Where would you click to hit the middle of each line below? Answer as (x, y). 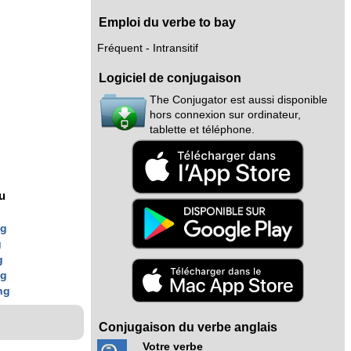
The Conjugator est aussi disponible (239, 100)
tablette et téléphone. (202, 129)
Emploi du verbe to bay (167, 22)
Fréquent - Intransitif (148, 49)
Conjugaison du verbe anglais (188, 327)
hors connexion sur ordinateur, (225, 114)
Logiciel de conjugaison (170, 78)
